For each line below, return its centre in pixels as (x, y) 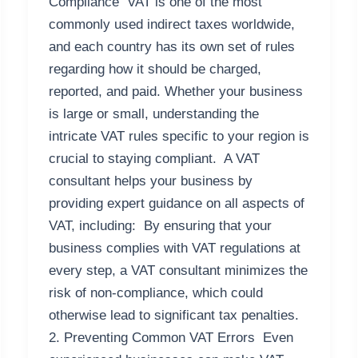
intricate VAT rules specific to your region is (179, 137)
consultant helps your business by (150, 181)
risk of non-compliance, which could (155, 293)
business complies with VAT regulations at (174, 249)
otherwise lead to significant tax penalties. (175, 316)
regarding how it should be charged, (155, 70)
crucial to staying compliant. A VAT (154, 159)
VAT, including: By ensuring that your (160, 226)
